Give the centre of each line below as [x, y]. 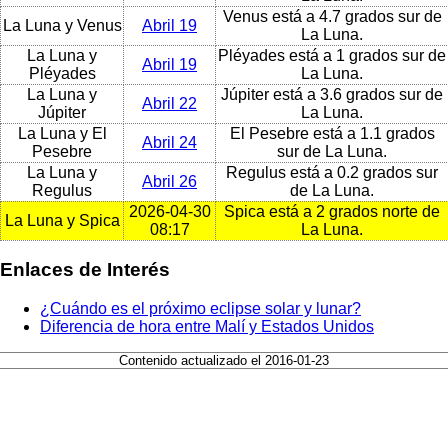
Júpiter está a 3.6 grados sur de [332, 94]
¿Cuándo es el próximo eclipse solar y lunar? [200, 309]
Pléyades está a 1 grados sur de [332, 55]
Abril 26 [169, 181]
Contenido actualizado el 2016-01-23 [224, 361]
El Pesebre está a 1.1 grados [332, 133]
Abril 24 [169, 142]
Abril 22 [169, 103]
